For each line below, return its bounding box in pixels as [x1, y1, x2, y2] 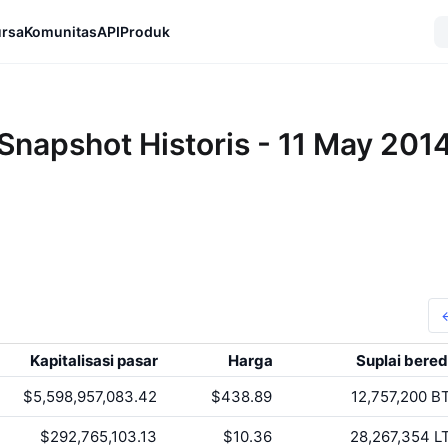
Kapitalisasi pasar [30, 351, 158, 370]
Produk [120, 22, 170, 40]
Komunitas [24, 22, 97, 40]
